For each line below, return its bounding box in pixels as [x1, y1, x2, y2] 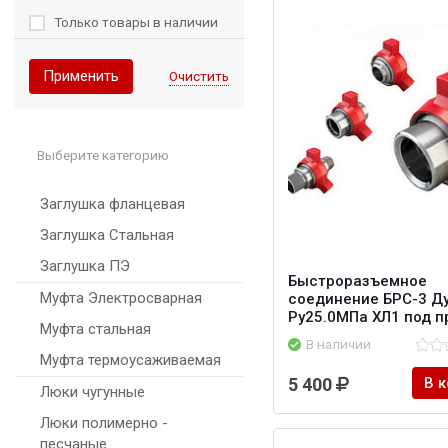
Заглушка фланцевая [40, 195, 185, 214]
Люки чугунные [40, 383, 145, 402]
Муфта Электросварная [40, 289, 202, 308]
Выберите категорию [37, 147, 169, 164]
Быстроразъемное [288, 272, 427, 291]
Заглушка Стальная [40, 226, 174, 245]
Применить [43, 67, 119, 86]
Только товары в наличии [54, 14, 218, 31]
